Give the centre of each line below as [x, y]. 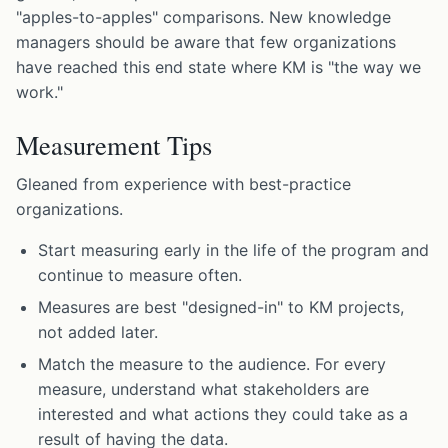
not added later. [98, 332]
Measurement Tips [114, 145]
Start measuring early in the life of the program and [234, 250]
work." [39, 91]
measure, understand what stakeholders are [204, 389]
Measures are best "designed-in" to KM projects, [221, 307]
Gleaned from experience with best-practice [183, 184]
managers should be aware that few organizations [206, 41]
